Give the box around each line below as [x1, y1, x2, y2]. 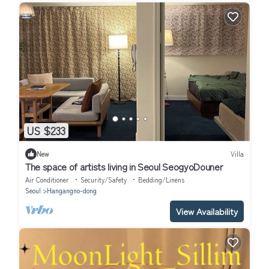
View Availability [176, 204, 238, 217]
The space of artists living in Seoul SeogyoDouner [25, 159, 223, 174]
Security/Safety [80, 174, 127, 184]
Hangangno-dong [47, 185, 97, 195]
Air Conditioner [25, 174, 69, 184]
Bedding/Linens [138, 174, 184, 184]
